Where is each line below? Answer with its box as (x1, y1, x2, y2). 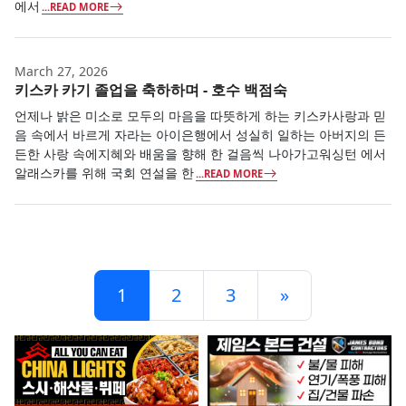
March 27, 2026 (14, 62, 108, 80)
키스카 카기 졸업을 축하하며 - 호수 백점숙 (14, 79, 287, 100)
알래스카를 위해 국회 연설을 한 (14, 163, 194, 181)
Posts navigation (14, 266, 136, 287)
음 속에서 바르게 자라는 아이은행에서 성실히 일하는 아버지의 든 (14, 125, 386, 143)
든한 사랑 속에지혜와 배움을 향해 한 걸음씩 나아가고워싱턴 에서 (14, 144, 386, 162)
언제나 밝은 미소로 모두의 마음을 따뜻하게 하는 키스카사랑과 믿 (14, 106, 386, 124)
